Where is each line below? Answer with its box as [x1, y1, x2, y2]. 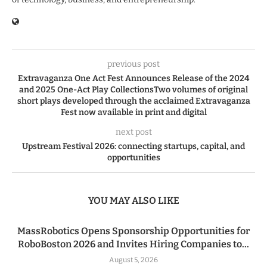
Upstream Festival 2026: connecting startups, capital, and [22, 141, 245, 152]
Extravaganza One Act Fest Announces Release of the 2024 [18, 73, 249, 84]
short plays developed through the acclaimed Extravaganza [17, 96, 250, 107]
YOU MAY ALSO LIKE [88, 195, 179, 207]
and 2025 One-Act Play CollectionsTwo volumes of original [19, 85, 248, 95]
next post [115, 127, 152, 138]
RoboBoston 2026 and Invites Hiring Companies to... [18, 238, 249, 250]
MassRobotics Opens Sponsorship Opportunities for [17, 225, 250, 237]
